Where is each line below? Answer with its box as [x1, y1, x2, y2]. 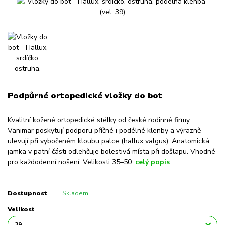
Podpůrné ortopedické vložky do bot [8, 90, 162, 102]
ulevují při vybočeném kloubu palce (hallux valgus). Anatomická [8, 136, 209, 146]
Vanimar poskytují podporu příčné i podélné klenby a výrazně [8, 125, 201, 135]
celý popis [135, 157, 170, 167]
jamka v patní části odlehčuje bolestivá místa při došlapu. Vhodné [8, 146, 215, 156]
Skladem [62, 189, 88, 198]
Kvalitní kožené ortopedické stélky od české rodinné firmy [8, 115, 190, 125]
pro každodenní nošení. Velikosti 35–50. [8, 157, 135, 167]
